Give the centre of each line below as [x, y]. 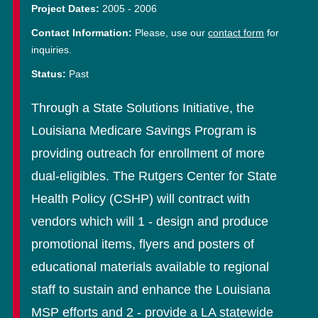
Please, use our [172, 33]
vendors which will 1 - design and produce [150, 221]
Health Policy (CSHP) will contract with [141, 199]
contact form [236, 33]
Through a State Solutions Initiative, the [143, 108]
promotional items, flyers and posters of [143, 244]
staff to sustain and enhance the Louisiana [151, 290]
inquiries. [52, 50]
